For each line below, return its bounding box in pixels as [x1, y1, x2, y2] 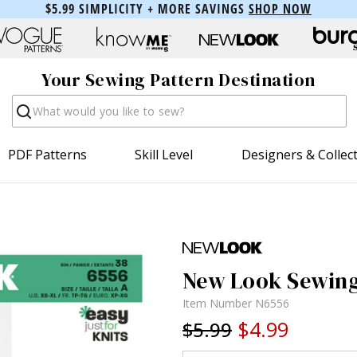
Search [11, 93, 53, 112]
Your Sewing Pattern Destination [41, 68, 316, 92]
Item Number [182, 295, 255, 311]
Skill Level [135, 145, 194, 163]
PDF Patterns [8, 145, 88, 163]
